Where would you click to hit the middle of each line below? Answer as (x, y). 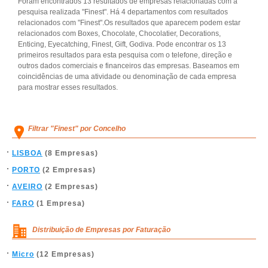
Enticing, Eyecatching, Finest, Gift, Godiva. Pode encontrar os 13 (122, 44)
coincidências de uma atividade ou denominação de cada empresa (127, 77)
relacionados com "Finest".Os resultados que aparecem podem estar (129, 23)
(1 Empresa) (60, 203)
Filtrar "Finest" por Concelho (77, 129)
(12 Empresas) (64, 254)
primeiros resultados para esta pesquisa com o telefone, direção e (125, 55)
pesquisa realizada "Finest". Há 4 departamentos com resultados (123, 12)
